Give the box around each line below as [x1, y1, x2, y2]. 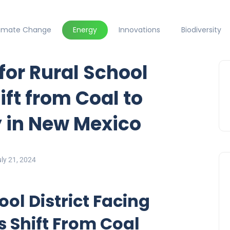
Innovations [118, 25, 160, 35]
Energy [72, 25, 97, 35]
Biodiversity [181, 25, 222, 35]
